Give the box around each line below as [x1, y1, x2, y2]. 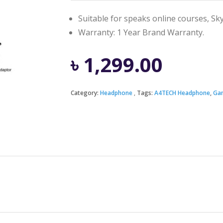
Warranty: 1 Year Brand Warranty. [78, 27, 204, 38]
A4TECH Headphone [154, 89, 210, 97]
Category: [70, 89, 100, 97]
